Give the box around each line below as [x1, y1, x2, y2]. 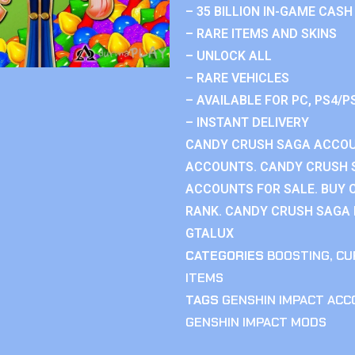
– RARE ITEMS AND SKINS [185, 26, 337, 41]
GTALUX [185, 226, 234, 241]
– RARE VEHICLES [185, 71, 289, 86]
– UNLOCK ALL [185, 48, 272, 63]
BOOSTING [267, 247, 330, 264]
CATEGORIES [185, 247, 264, 264]
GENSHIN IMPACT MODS [185, 314, 326, 330]
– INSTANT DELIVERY [185, 115, 309, 130]
